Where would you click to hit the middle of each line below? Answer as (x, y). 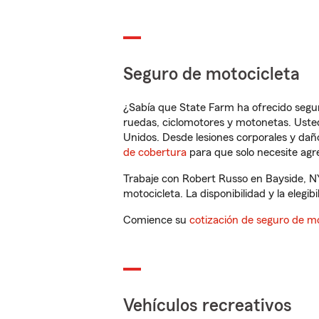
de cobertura (155, 152)
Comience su (156, 220)
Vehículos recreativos (208, 306)
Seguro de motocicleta (211, 74)
